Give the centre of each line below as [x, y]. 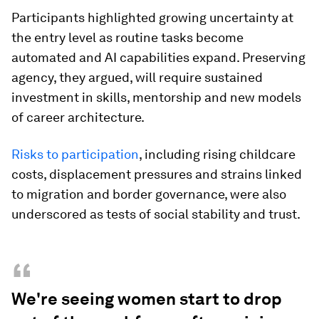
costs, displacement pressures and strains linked [157, 174]
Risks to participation [75, 155]
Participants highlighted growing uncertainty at [152, 18]
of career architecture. [78, 117]
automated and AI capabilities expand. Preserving [158, 58]
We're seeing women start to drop [147, 299]
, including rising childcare [217, 155]
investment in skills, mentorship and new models [156, 98]
